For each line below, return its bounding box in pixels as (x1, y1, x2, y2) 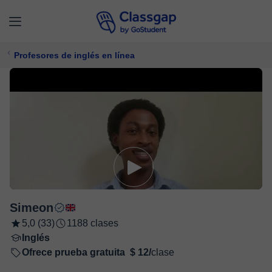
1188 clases (67, 218, 118, 228)
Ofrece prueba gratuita (22, 247, 125, 257)
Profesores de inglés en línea (14, 50, 135, 60)
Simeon (10, 201, 53, 214)
